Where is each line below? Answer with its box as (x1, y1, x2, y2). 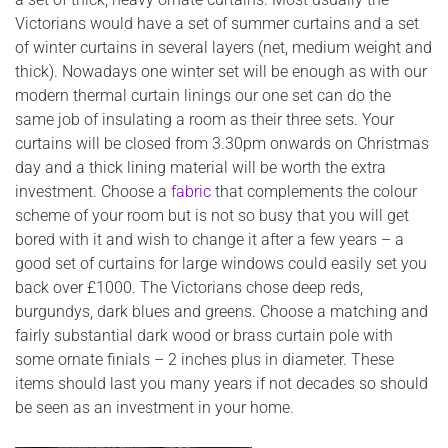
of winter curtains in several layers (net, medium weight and (15, 37, 432, 57)
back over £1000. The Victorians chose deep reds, (15, 277, 363, 297)
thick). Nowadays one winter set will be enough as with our (15, 61, 427, 81)
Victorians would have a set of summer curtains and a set (15, 13, 419, 33)
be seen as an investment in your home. (15, 397, 294, 417)
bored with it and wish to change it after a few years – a (15, 229, 404, 249)
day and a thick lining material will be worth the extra (15, 157, 386, 177)
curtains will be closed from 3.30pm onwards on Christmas (15, 133, 429, 153)
